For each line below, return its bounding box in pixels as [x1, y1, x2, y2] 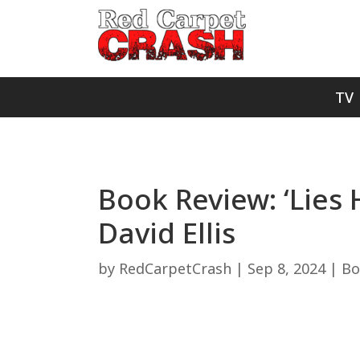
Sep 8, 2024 [247, 258, 325, 278]
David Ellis [98, 213, 235, 252]
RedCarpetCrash [119, 258, 231, 278]
